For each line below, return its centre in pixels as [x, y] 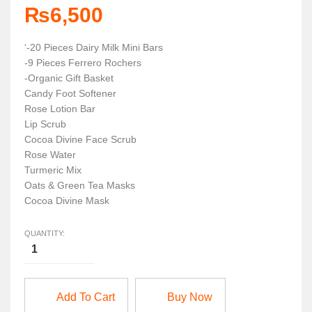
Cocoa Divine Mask [67, 201]
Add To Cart [86, 297]
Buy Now [190, 297]
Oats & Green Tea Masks [80, 185]
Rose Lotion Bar [60, 109]
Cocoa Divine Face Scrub [80, 139]
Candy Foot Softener [70, 93]
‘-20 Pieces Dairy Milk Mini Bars [94, 47]
